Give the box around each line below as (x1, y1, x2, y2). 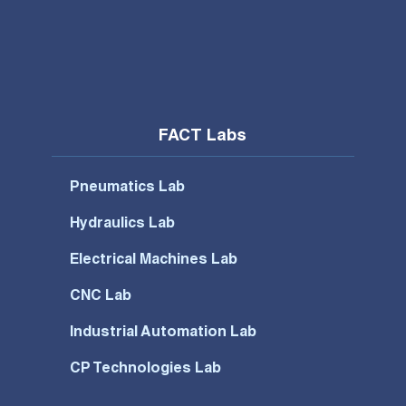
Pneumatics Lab (70, 180, 186, 196)
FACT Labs (159, 128, 247, 145)
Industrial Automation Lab (70, 325, 257, 341)
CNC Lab (70, 289, 132, 304)
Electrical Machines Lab (70, 253, 238, 268)
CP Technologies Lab (70, 362, 222, 377)
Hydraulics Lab (70, 217, 176, 232)
